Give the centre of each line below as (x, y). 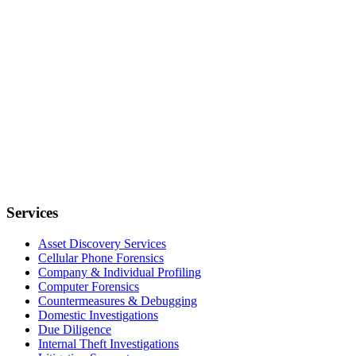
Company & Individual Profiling (120, 272)
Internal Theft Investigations (108, 343)
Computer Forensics (89, 286)
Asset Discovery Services (102, 243)
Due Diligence (75, 329)
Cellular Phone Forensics (101, 257)
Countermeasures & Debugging (118, 300)
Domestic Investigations (98, 315)
